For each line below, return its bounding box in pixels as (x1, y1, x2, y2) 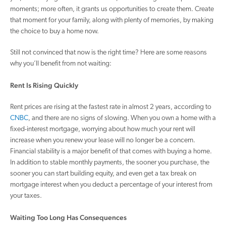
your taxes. (10, 192, 42, 200)
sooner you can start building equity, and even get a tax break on (10, 170, 196, 178)
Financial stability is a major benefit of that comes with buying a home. (10, 148, 212, 155)
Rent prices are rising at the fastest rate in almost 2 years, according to (10, 103, 211, 111)
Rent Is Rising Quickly (10, 81, 78, 89)
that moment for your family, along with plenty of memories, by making (10, 17, 213, 24)
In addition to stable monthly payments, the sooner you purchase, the (10, 159, 209, 166)
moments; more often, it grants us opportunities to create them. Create (10, 6, 214, 13)
